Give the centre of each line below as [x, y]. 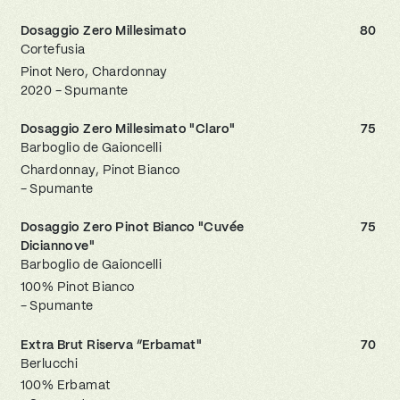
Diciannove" [58, 246]
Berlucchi [49, 363]
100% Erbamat [65, 385]
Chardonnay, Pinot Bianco [100, 169]
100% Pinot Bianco [77, 287]
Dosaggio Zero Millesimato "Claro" [128, 129]
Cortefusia [53, 49]
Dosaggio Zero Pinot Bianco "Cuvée [132, 227]
